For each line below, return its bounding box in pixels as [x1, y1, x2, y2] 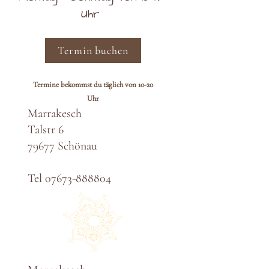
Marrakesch [28, 106, 82, 121]
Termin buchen [58, 43, 128, 57]
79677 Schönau [28, 138, 97, 153]
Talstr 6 [28, 122, 64, 137]
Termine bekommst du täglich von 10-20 [33, 79, 153, 89]
